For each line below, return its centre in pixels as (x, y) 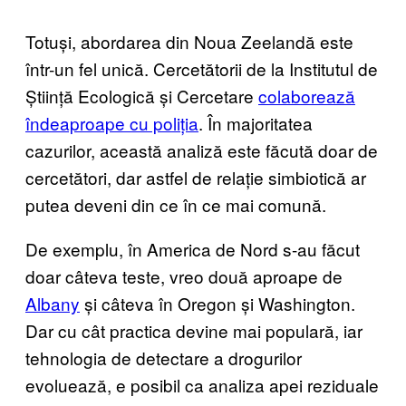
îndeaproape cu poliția (112, 122)
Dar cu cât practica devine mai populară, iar (194, 330)
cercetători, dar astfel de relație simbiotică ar (196, 177)
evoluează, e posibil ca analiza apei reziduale (202, 384)
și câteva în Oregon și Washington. (217, 303)
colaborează (307, 95)
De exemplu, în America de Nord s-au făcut (193, 248)
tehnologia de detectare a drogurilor (164, 357)
